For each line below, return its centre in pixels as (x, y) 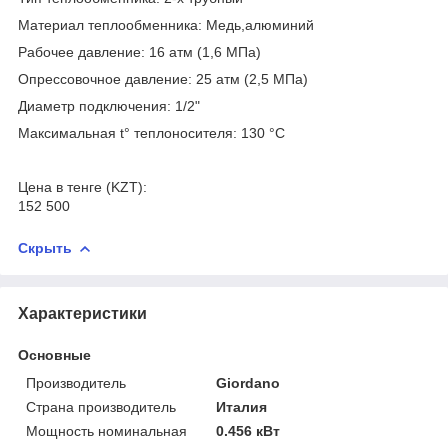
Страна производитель (101, 406)
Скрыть (45, 247)
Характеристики (82, 313)
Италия (242, 406)
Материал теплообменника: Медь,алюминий (166, 24)
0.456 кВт (248, 430)
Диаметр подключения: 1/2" (109, 105)
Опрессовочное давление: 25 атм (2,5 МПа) (163, 78)
